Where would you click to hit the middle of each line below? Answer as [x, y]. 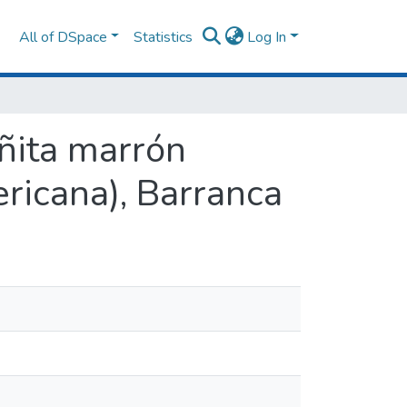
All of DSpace [63, 37]
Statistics [164, 37]
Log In [267, 37]
